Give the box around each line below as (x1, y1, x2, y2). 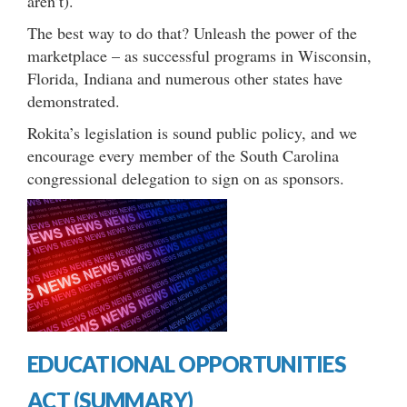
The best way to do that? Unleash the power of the (27, 21, 357, 44)
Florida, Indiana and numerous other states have (27, 66, 342, 89)
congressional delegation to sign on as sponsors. (27, 166, 344, 189)
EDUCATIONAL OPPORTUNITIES (27, 351, 345, 378)
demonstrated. (27, 89, 120, 112)
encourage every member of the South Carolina (27, 144, 339, 166)
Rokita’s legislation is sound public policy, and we (27, 121, 357, 144)
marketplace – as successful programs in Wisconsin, (27, 44, 372, 66)
